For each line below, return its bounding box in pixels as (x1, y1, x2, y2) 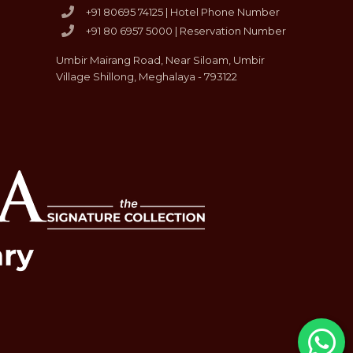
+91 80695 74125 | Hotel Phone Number (86, 5, 281, 18)
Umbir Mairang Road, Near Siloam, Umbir (56, 53, 266, 66)
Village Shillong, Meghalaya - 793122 (56, 69, 238, 83)
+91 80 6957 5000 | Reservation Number (86, 24, 287, 37)
